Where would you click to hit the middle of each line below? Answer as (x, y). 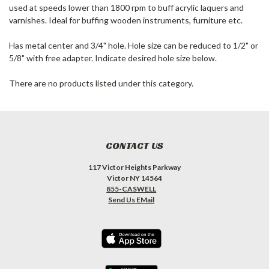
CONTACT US (134, 145)
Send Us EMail (131, 199)
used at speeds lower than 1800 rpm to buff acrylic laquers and (126, 7)
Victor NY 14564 (134, 178)
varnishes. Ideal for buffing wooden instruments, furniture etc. (126, 20)
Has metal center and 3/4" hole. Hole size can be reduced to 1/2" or (134, 45)
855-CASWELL (131, 189)
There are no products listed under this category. (101, 83)
